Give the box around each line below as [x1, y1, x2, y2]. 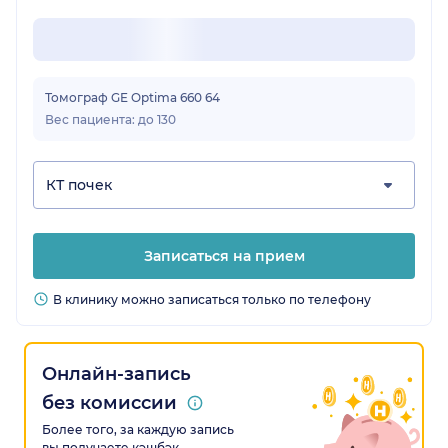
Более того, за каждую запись [42, 421, 234, 437]
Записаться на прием [143, 246, 305, 265]
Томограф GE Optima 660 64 [45, 90, 220, 106]
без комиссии [42, 391, 177, 414]
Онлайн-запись [42, 362, 191, 385]
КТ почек [46, 176, 112, 195]
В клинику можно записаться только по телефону [53, 291, 371, 307]
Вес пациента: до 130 [45, 112, 176, 128]
